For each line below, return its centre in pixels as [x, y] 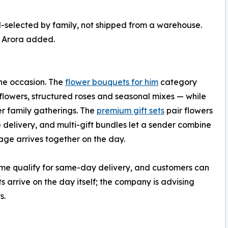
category [178, 82]
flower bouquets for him [112, 82]
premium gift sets [131, 111]
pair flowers [189, 111]
